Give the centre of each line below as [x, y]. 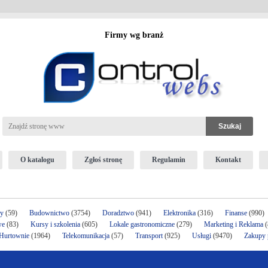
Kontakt [228, 160]
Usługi [202, 236]
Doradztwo [118, 213]
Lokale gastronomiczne [142, 224]
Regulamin [168, 160]
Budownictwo [49, 213]
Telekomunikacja [86, 236]
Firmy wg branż [134, 35]
